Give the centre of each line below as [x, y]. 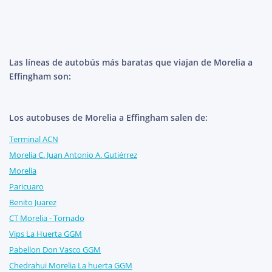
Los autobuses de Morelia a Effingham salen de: [108, 118]
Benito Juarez [33, 202]
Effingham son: [40, 76]
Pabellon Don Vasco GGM [55, 250]
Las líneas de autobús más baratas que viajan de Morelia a [131, 63]
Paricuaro [26, 187]
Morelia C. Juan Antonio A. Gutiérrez [73, 155]
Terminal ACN [34, 139]
